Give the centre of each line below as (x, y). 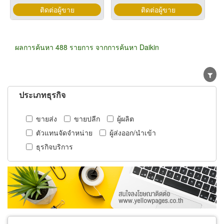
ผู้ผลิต (125, 118)
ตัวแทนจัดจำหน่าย (64, 132)
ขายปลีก (87, 118)
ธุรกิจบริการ (54, 146)
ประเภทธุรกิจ (42, 95)
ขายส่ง (46, 118)
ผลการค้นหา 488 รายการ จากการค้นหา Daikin (87, 47)
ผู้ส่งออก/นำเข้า (133, 132)
